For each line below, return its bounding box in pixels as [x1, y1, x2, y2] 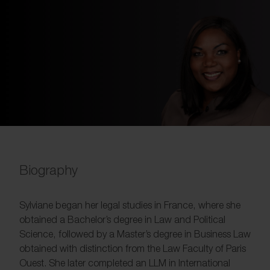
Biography [19, 162, 78, 178]
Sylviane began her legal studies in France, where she [19, 199, 240, 211]
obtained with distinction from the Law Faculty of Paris [19, 243, 246, 254]
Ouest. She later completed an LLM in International [19, 257, 230, 269]
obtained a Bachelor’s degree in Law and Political [19, 214, 225, 225]
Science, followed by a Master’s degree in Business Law [19, 228, 251, 240]
